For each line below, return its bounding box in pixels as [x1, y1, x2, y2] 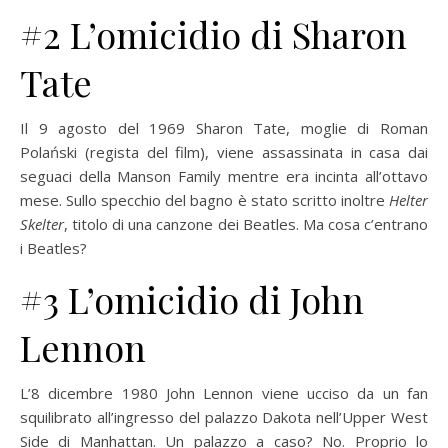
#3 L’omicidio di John [20, 274, 364, 323]
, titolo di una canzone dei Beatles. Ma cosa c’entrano [64, 213, 428, 234]
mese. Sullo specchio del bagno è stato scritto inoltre [20, 189, 389, 210]
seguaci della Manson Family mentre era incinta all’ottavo [20, 165, 428, 186]
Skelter [20, 213, 64, 234]
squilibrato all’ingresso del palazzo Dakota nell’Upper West [20, 406, 428, 427]
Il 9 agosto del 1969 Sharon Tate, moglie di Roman [20, 117, 428, 138]
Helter [389, 189, 428, 210]
